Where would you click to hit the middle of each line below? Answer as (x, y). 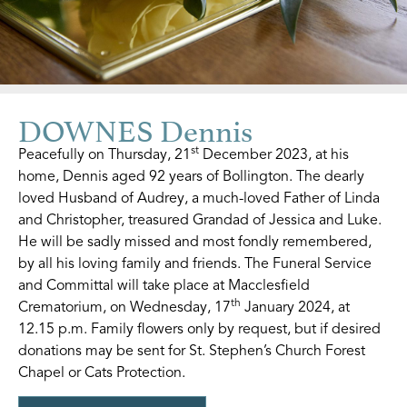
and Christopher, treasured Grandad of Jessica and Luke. (200, 219)
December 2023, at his (274, 154)
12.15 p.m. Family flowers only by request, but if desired (199, 328)
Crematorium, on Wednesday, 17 (124, 307)
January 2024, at (295, 307)
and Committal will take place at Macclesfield (164, 285)
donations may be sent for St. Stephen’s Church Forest (192, 350)
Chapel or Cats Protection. (102, 372)
